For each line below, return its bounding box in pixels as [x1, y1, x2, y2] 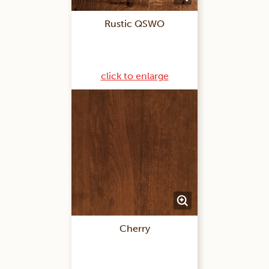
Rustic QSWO [104, 18, 165, 30]
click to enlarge [100, 70, 169, 82]
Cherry [119, 223, 150, 235]
